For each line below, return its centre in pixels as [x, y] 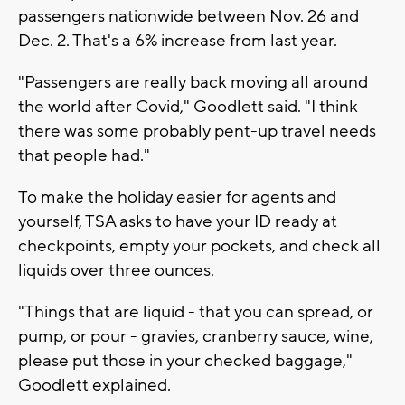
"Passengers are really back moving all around [193, 82]
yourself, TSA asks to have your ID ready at [178, 221]
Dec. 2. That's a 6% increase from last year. [178, 40]
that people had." [84, 155]
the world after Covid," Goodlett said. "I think [188, 106]
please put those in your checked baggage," [185, 360]
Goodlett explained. [94, 385]
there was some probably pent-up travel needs [197, 131]
